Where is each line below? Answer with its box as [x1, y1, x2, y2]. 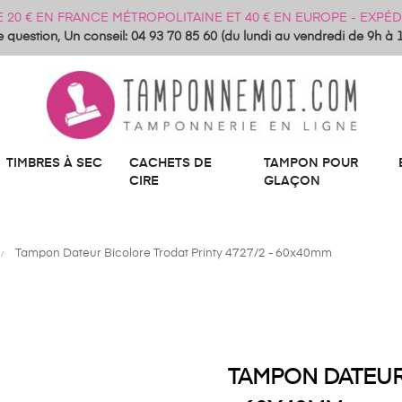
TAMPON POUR [264, 157, 358, 170]
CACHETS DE [129, 157, 212, 170]
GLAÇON [264, 175, 320, 188]
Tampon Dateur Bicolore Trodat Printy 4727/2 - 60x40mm [15, 248, 332, 259]
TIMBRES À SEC [6, 157, 102, 170]
